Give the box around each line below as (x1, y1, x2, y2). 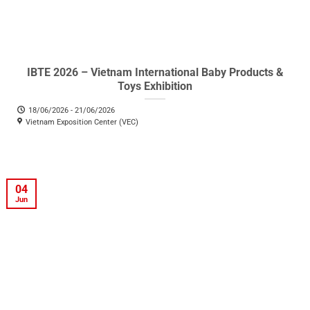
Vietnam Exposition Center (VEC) (26, 117, 138, 127)
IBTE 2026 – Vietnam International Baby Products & (26, 65, 284, 79)
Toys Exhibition (118, 79, 192, 93)
